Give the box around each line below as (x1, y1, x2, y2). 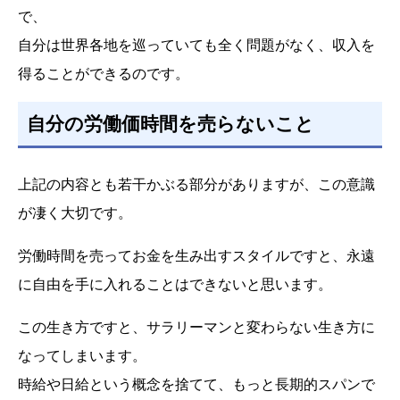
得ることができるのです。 (18, 62, 189, 83)
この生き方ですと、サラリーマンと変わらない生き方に (18, 317, 375, 337)
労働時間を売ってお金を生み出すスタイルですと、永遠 (18, 246, 375, 266)
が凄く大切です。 (18, 203, 132, 223)
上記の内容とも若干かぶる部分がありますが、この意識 (18, 174, 375, 195)
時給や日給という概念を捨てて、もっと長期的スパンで (18, 374, 375, 395)
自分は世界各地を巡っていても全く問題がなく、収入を (18, 34, 375, 54)
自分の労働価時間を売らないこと (27, 110, 315, 136)
